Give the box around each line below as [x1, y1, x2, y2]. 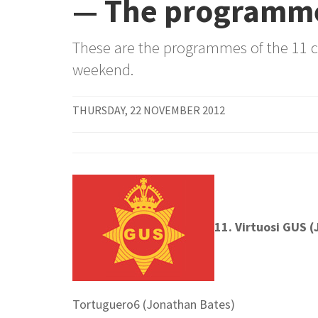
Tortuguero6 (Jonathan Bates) [72, 296, 235, 313]
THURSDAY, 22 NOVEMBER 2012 [72, 102, 225, 117]
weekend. [72, 60, 133, 80]
